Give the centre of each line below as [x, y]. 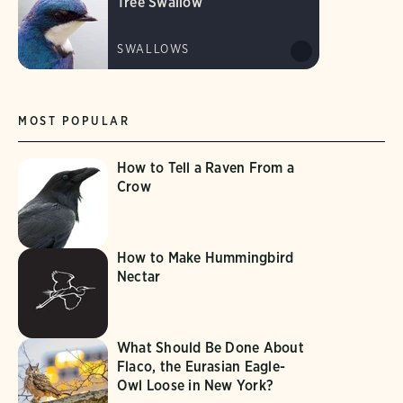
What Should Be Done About [210, 347]
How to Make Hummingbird [206, 257]
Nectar [139, 276]
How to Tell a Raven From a [206, 167]
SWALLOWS [153, 49]
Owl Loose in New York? [196, 385]
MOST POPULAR [74, 121]
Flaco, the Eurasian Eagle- [201, 366]
